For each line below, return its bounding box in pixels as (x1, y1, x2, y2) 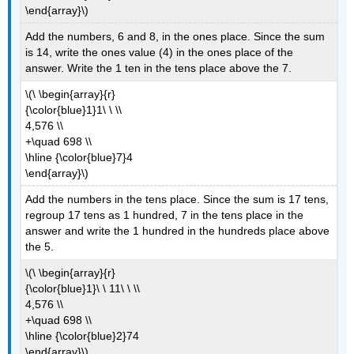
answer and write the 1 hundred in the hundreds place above (25, 224, 330, 238)
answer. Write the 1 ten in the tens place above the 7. (25, 62, 292, 75)
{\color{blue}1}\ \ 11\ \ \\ (25, 281, 141, 295)
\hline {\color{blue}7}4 (25, 150, 134, 164)
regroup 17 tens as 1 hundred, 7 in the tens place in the (25, 209, 304, 222)
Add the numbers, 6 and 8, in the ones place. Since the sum (25, 30, 326, 43)
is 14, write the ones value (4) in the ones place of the (25, 46, 294, 59)
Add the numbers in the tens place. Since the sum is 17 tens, (25, 193, 330, 206)
